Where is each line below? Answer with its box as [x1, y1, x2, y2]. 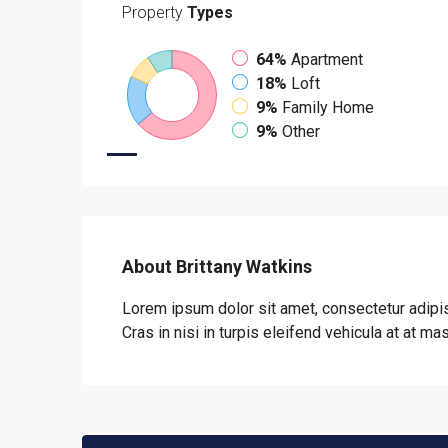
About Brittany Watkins [122, 256, 312, 277]
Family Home [282, 98, 374, 117]
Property [122, 3, 183, 22]
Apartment [291, 50, 363, 69]
